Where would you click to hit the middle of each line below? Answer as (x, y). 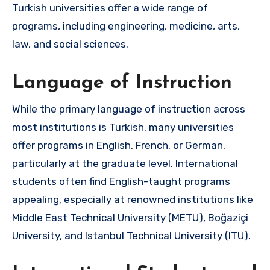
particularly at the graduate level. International (125, 163)
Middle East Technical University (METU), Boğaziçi (130, 217)
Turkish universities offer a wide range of (110, 8)
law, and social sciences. (70, 44)
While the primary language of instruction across (129, 109)
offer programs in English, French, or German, (119, 145)
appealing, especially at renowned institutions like (133, 199)
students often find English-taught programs (121, 181)
